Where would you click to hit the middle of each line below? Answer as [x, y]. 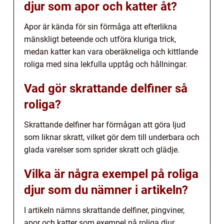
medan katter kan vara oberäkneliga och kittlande [111, 52]
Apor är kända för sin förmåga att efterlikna [100, 27]
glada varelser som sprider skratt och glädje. [102, 150]
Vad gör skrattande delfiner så [106, 89]
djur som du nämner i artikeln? [106, 190]
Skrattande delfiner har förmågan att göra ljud [105, 125]
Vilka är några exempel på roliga [111, 174]
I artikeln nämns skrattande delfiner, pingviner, [104, 210]
